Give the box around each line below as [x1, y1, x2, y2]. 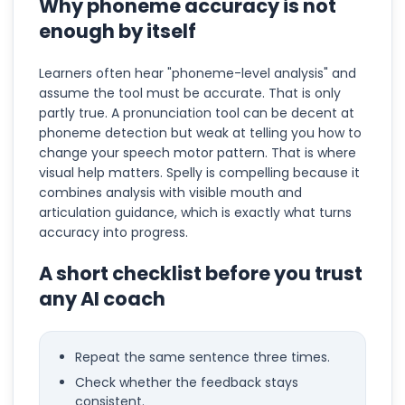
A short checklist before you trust [39, 260, 363, 287]
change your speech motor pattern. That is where [39, 144, 356, 162]
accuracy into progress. [39, 223, 188, 241]
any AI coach [39, 286, 165, 312]
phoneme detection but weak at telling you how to [39, 124, 362, 142]
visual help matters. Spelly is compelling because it [39, 164, 360, 182]
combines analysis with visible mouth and [39, 184, 302, 202]
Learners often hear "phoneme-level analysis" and [39, 64, 356, 82]
